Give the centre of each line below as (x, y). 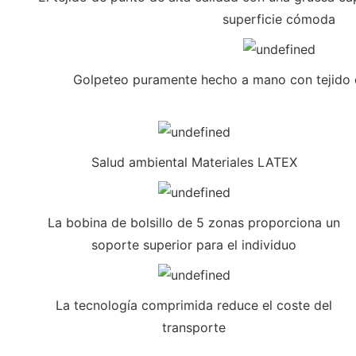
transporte (194, 327)
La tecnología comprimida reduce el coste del (194, 305)
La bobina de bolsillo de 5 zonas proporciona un (194, 222)
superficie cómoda (279, 19)
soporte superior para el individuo (194, 244)
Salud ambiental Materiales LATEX (194, 162)
